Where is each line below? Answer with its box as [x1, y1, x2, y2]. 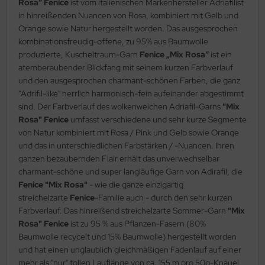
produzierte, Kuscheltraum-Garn [18, 49, 140, 60]
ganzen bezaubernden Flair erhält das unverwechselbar [18, 153, 219, 164]
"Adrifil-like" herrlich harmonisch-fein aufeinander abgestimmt [18, 88, 244, 99]
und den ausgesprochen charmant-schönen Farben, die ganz [18, 75, 240, 86]
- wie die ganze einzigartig [88, 179, 183, 190]
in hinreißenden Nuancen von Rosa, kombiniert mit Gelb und [18, 9, 238, 21]
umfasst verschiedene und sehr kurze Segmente [69, 114, 247, 125]
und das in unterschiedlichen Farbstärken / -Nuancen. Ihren [18, 140, 234, 151]
